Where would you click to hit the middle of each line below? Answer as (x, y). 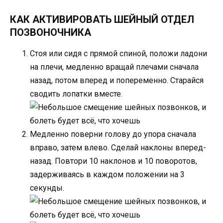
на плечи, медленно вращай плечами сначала (114, 67)
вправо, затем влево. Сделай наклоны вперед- (118, 148)
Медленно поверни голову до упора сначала (113, 134)
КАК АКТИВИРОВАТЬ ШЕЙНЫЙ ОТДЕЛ (102, 20)
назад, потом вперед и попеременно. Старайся (117, 81)
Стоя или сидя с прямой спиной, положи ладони (118, 54)
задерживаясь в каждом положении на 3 (107, 175)
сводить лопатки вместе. (76, 94)
